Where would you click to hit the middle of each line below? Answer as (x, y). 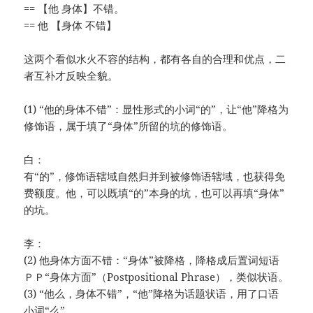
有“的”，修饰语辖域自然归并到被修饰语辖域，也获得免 (155, 176)
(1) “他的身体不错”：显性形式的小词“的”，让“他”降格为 (156, 109)
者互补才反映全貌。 (71, 76)
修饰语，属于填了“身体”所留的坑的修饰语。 (129, 126)
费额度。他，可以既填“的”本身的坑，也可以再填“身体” (154, 193)
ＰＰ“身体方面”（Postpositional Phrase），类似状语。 (156, 277)
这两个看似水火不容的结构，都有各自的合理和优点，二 (155, 59)
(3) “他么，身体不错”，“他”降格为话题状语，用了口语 (152, 294)
